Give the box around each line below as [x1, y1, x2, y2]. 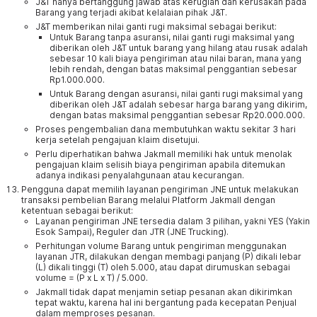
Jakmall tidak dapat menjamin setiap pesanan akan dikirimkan [35, 287, 292, 297]
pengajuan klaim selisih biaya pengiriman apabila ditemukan [35, 159, 285, 170]
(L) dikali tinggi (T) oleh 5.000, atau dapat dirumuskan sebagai [35, 262, 290, 272]
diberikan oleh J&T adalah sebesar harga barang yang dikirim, [50, 99, 307, 110]
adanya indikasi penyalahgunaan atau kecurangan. [35, 170, 244, 180]
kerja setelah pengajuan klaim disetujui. [35, 134, 200, 145]
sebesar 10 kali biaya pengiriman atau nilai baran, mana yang [50, 53, 301, 64]
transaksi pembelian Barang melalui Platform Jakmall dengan [21, 195, 275, 205]
